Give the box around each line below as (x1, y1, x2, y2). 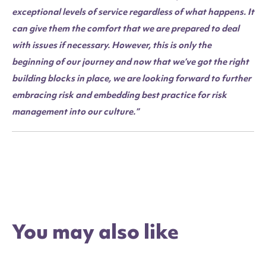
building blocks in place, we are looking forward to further (12, 72, 251, 84)
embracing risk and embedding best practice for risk (12, 88, 227, 101)
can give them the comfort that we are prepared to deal (12, 22, 239, 34)
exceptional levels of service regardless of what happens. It (12, 5, 254, 18)
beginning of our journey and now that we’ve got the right (12, 55, 249, 68)
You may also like (12, 218, 179, 246)
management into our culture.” (12, 105, 139, 118)
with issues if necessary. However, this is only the (12, 39, 211, 51)
